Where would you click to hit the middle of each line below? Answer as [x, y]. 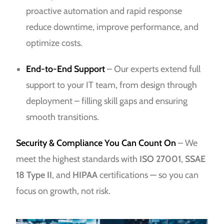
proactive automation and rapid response [104, 11]
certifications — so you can [148, 175]
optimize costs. [54, 43]
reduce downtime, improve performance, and [112, 27]
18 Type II [34, 175]
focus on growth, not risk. [63, 191]
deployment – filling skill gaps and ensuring [107, 101]
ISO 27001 [160, 159]
